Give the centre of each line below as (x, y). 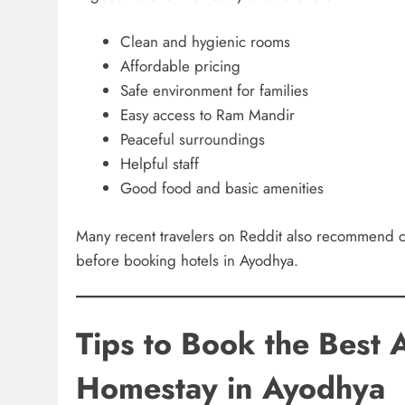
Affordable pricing (180, 66)
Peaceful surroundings (192, 140)
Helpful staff (159, 164)
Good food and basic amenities (221, 188)
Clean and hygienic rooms (205, 42)
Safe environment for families (214, 91)
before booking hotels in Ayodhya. (187, 260)
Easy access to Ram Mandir (207, 115)
